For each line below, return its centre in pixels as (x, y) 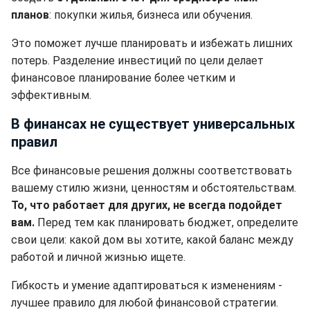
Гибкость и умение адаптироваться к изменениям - (147, 286)
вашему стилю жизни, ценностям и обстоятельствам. (154, 188)
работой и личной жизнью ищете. (98, 257)
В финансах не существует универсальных (153, 124)
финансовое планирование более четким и (123, 78)
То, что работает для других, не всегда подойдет (147, 206)
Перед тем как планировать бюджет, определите (166, 223)
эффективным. (51, 95)
